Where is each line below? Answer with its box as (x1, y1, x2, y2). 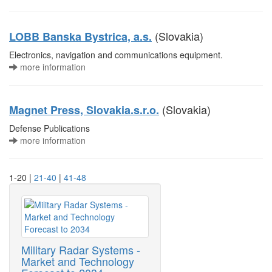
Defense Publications (9, 122, 90, 134)
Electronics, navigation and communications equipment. (9, 49, 223, 61)
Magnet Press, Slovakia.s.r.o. (9, 102, 159, 118)
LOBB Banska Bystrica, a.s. (9, 29, 152, 44)
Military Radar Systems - (21, 242, 140, 257)
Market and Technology (21, 253, 134, 269)
